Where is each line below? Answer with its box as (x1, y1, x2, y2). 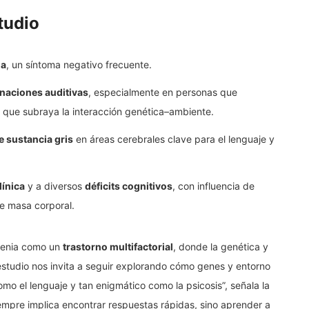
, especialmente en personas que (88, 86, 237, 99)
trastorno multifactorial (63, 241, 173, 253)
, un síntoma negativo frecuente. (6, 59, 152, 71)
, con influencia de (172, 180, 255, 192)
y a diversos (25, 180, 85, 192)
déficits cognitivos (85, 180, 172, 192)
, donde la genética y (173, 241, 268, 253)
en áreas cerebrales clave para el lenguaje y (73, 133, 275, 146)
